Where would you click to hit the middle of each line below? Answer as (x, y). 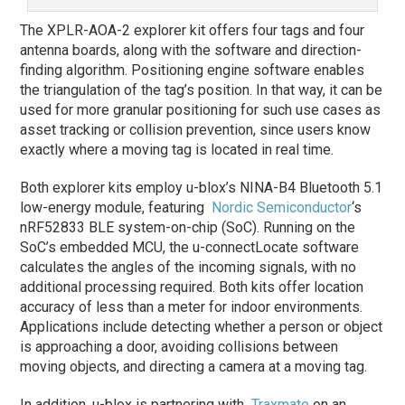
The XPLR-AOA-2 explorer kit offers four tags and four (193, 30)
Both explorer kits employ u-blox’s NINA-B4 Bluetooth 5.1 (202, 187)
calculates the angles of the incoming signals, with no (188, 267)
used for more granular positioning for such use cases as (201, 109)
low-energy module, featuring (116, 207)
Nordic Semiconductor (282, 207)
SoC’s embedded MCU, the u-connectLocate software (190, 247)
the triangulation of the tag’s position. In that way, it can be (202, 89)
